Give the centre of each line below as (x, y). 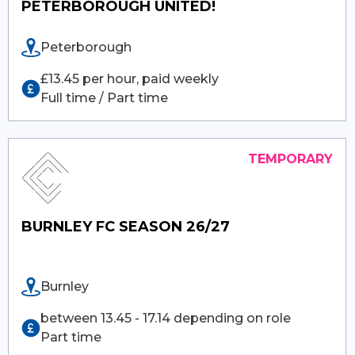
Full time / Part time (105, 97)
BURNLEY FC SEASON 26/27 (126, 226)
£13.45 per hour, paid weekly (130, 78)
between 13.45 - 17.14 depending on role (166, 318)
